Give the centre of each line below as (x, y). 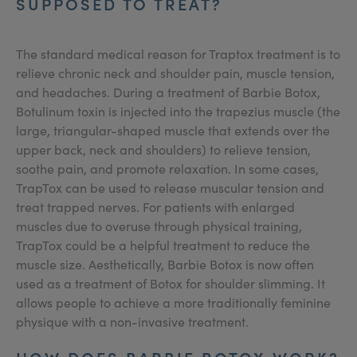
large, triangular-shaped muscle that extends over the (173, 130)
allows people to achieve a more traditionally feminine (173, 302)
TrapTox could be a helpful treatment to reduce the (163, 245)
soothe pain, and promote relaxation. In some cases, (167, 169)
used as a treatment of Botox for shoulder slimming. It (171, 283)
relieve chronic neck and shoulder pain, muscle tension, (175, 73)
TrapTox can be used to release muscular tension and (170, 188)
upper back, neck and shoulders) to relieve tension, (163, 149)
